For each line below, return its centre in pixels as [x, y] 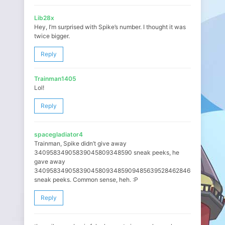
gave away [50, 161]
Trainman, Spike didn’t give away [80, 143]
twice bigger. [52, 36]
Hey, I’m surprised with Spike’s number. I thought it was [110, 27]
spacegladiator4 [59, 134]
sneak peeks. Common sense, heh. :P [86, 180]
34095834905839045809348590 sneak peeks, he [107, 152]
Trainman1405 [55, 79]
